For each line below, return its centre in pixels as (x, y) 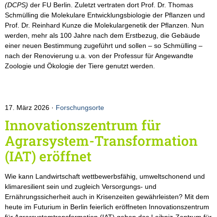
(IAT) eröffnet (48, 156)
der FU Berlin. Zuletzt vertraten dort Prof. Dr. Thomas (111, 5)
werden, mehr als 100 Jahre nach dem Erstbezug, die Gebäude (102, 36)
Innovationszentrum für (83, 125)
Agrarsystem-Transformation (101, 141)
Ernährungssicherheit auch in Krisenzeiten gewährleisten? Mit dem (107, 197)
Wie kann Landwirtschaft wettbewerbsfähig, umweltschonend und (105, 177)
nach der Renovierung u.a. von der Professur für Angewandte (99, 56)
